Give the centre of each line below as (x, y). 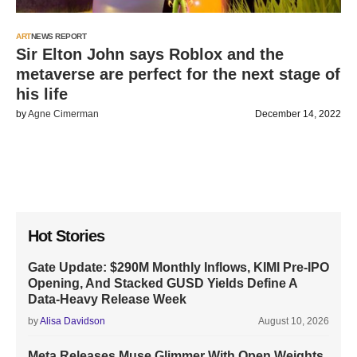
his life (42, 94)
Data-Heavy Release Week (107, 299)
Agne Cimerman (63, 114)
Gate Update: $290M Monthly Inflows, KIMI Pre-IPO (178, 267)
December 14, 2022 (298, 114)
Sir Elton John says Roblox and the (150, 54)
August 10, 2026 (294, 321)
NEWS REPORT (58, 36)
